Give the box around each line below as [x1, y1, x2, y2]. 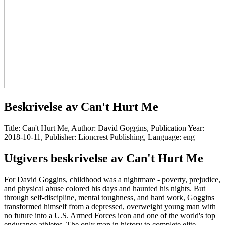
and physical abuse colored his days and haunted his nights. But [4, 184, 205, 193]
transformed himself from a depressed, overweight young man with [4, 202, 216, 211]
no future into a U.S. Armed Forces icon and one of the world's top [4, 211, 215, 220]
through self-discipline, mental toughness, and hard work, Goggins [4, 193, 214, 202]
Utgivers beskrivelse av [4, 152, 126, 165]
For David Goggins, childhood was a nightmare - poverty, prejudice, [4, 175, 220, 184]
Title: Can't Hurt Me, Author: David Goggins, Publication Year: [4, 124, 204, 133]
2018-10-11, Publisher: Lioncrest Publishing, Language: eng [4, 133, 195, 142]
